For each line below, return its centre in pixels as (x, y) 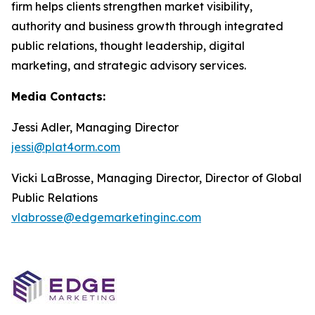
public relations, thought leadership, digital (128, 46)
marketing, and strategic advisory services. (129, 65)
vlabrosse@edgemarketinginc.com (106, 217)
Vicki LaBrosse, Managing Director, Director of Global (156, 178)
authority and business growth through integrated (147, 26)
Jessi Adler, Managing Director (95, 127)
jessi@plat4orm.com (66, 147)
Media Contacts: (58, 96)
